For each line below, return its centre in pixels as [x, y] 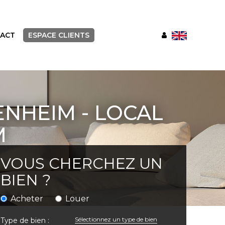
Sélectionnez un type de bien [116, 219]
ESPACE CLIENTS [59, 35]
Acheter [27, 199]
